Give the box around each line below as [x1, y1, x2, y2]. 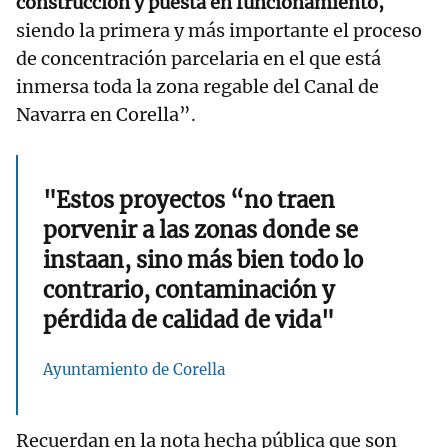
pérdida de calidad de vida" [43, 306, 334, 335]
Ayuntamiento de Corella [43, 360, 225, 380]
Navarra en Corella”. [16, 103, 196, 127]
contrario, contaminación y [43, 276, 335, 305]
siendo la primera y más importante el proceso [16, 19, 422, 43]
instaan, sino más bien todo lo [43, 246, 363, 275]
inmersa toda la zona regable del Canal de [16, 75, 379, 99]
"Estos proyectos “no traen [43, 186, 335, 215]
